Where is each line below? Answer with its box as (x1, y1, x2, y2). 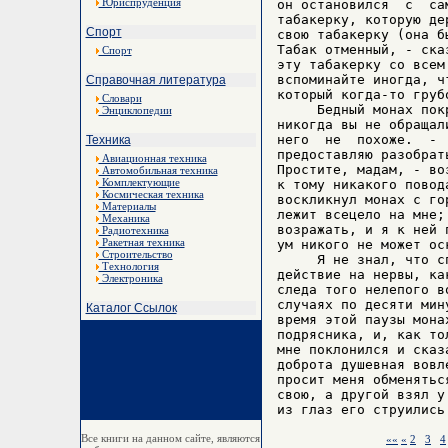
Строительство (98, 248, 173, 260)
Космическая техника (98, 188, 204, 200)
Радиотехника (98, 224, 169, 236)
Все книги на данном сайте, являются (81, 432, 260, 444)
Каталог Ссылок (85, 301, 177, 315)
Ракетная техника (98, 236, 185, 248)
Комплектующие (98, 176, 180, 188)
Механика (98, 212, 150, 224)
